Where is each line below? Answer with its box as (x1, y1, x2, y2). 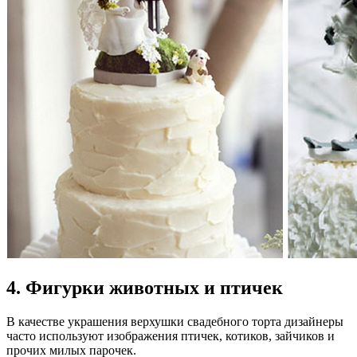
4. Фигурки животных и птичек (6, 277, 283, 298)
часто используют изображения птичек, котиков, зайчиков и (6, 328, 335, 343)
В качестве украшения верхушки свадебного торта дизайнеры (6, 314, 343, 328)
